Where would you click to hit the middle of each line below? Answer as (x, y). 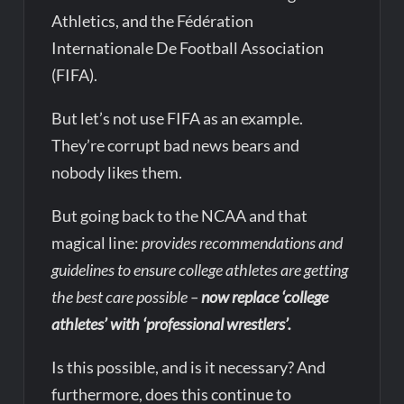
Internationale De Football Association (188, 48)
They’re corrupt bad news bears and (176, 146)
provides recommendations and (243, 243)
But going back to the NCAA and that (180, 216)
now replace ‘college (265, 297)
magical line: (97, 243)
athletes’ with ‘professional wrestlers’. (173, 324)
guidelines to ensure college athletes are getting (200, 270)
